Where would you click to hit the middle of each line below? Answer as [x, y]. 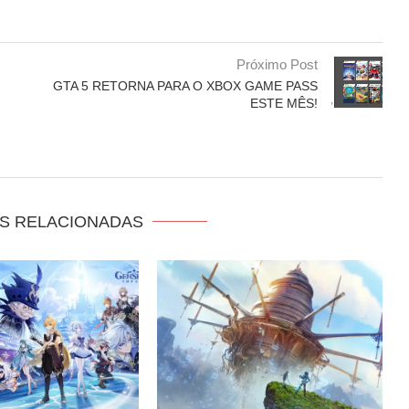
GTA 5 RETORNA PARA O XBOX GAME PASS [185, 85]
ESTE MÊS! [283, 103]
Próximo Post [277, 64]
